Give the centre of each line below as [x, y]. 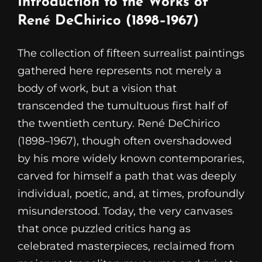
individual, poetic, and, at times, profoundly [131, 193]
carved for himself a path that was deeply [127, 176]
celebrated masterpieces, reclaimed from [126, 246]
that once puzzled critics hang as [104, 228]
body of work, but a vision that [97, 88]
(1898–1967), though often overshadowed [125, 141]
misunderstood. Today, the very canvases [125, 211]
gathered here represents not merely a [120, 70]
